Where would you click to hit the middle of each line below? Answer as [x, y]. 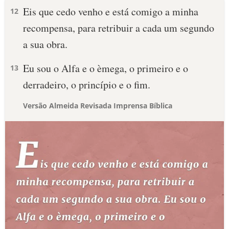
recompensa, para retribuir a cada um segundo [119, 28]
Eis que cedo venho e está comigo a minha [111, 12]
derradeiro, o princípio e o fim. [87, 85]
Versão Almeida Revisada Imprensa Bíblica [98, 106]
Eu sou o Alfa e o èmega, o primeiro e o [106, 68]
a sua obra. [45, 44]
